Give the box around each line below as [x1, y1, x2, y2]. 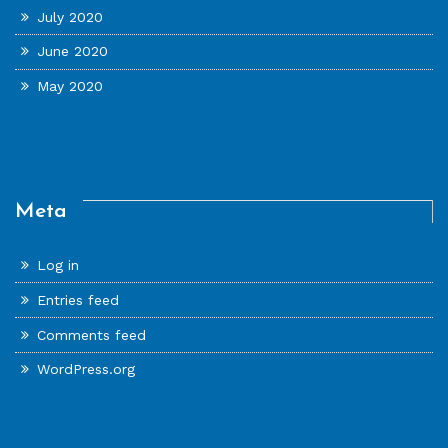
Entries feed [37, 291, 120, 308]
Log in [37, 257, 80, 274]
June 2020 [37, 43, 109, 60]
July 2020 [37, 8, 104, 25]
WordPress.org [37, 361, 136, 378]
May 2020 [37, 78, 104, 95]
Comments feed [37, 326, 147, 343]
